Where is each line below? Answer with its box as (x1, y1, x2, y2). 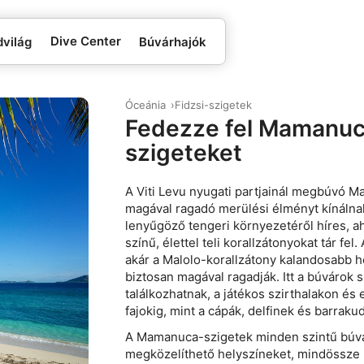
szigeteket (125, 138, 243, 167)
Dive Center (50, 33, 121, 49)
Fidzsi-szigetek (175, 98, 253, 111)
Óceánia (125, 98, 167, 111)
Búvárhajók (139, 33, 207, 50)
